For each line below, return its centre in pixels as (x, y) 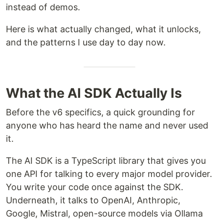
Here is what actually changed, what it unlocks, (103, 29)
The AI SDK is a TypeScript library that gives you (106, 161)
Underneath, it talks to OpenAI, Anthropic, (93, 200)
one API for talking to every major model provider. (109, 174)
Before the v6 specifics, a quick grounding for (100, 112)
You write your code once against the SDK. (95, 187)
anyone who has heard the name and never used (107, 125)
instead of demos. (43, 7)
